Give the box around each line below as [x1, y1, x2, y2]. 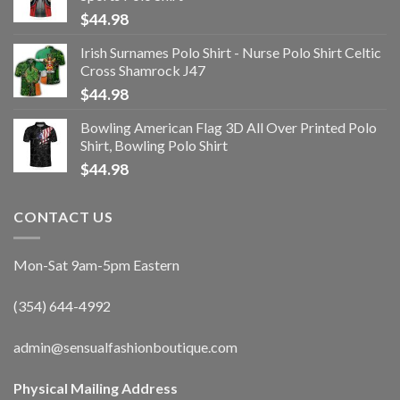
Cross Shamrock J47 [80, 61, 205, 79]
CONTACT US [13, 207, 113, 225]
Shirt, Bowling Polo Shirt [80, 136, 228, 154]
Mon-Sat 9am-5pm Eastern [13, 256, 179, 274]
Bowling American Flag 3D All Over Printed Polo [80, 118, 377, 136]
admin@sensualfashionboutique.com [13, 337, 237, 355]
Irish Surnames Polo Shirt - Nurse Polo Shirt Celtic [80, 43, 381, 61]
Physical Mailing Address [13, 379, 178, 396]
